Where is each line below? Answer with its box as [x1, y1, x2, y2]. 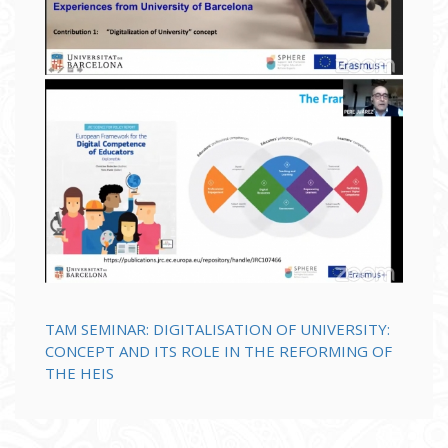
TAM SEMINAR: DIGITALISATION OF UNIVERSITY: [45, 319, 390, 340]
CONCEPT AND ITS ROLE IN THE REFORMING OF [45, 341, 392, 362]
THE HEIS [45, 363, 114, 384]
